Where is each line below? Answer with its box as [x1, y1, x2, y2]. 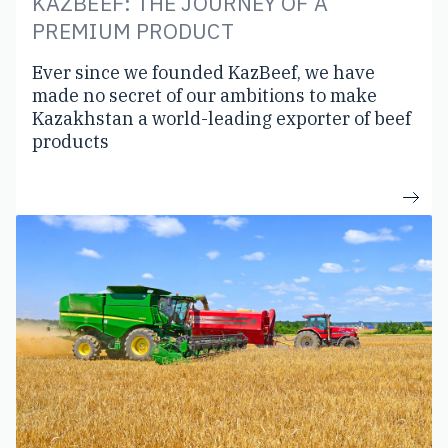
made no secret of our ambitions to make [32, 83, 377, 107]
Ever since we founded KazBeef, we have [32, 60, 375, 84]
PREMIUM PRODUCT [32, 16, 234, 45]
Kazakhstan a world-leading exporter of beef [32, 106, 411, 130]
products [32, 129, 109, 153]
